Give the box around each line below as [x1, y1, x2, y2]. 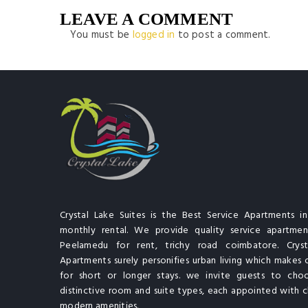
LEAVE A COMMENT [60, 10, 234, 28]
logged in [132, 27, 175, 43]
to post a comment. [175, 27, 271, 43]
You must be [70, 27, 133, 43]
